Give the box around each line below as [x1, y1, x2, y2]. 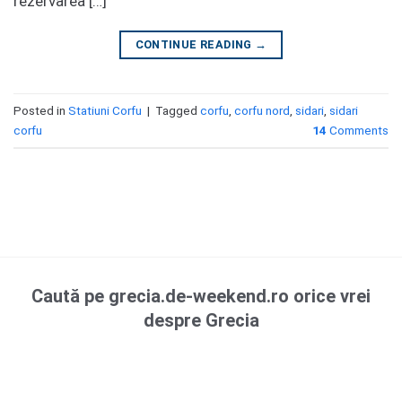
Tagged [155, 103, 200, 118]
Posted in [13, 103, 68, 118]
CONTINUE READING [135, 38, 256, 52]
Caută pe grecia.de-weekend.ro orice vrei [31, 285, 371, 308]
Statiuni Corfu [68, 103, 142, 118]
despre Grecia [143, 310, 259, 332]
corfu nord [234, 103, 290, 118]
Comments [327, 123, 389, 138]
